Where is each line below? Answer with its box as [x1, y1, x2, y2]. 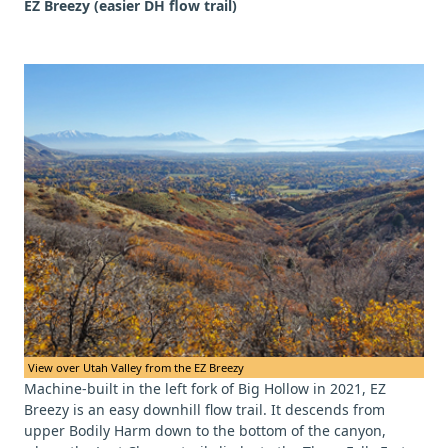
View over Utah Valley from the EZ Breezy [28, 360, 244, 376]
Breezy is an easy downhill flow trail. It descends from [24, 400, 385, 420]
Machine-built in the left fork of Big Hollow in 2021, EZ [24, 379, 386, 399]
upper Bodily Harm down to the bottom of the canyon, [24, 421, 386, 441]
